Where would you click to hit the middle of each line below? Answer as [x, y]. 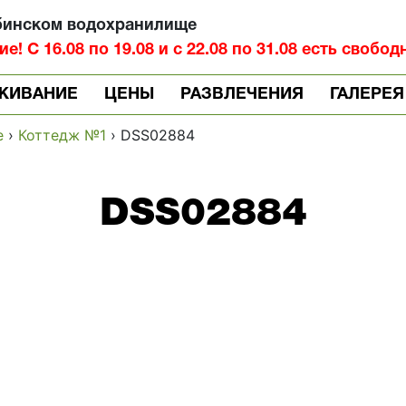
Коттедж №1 [62, 135]
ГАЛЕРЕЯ [367, 95]
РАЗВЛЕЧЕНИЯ [242, 95]
